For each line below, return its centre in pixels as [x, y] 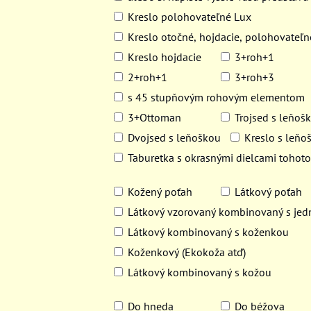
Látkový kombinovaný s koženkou [209, 232]
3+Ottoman [155, 117]
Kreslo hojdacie [165, 57]
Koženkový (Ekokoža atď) [187, 252]
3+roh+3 [255, 77]
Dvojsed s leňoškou [175, 137]
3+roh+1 [255, 57]
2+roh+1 [148, 77]
